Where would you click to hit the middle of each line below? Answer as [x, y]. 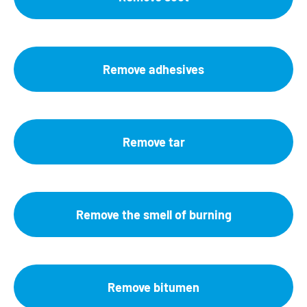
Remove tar [153, 142]
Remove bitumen [153, 287]
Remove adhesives [153, 69]
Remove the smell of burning [153, 214]
